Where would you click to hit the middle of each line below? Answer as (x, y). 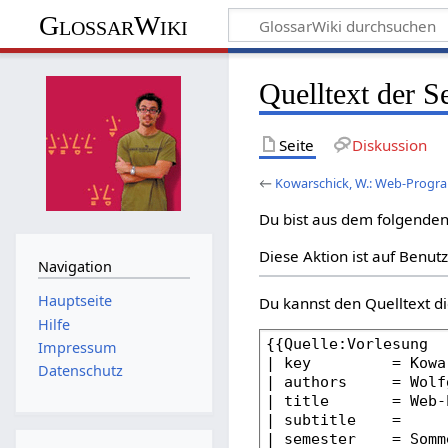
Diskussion (389, 144)
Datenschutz (80, 371)
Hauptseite (74, 301)
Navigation (74, 266)
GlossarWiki (114, 25)
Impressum (77, 347)
